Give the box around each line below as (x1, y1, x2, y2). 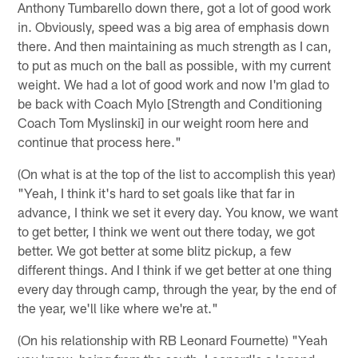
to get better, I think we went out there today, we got (18, 222, 316, 239)
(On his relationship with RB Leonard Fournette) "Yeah (18, 331, 328, 348)
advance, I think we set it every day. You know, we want (18, 203, 339, 220)
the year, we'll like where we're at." (18, 299, 219, 316)
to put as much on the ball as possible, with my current (18, 56, 332, 73)
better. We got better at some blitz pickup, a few (18, 241, 292, 258)
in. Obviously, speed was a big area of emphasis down (18, 18, 330, 34)
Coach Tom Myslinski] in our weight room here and (18, 113, 309, 130)
